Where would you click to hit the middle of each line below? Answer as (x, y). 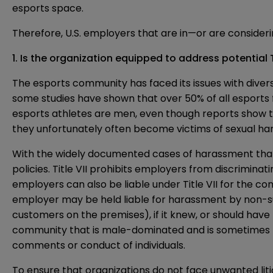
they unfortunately (58, 129)
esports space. (48, 9)
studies (58, 99)
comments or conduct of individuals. (99, 246)
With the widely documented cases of (104, 154)
